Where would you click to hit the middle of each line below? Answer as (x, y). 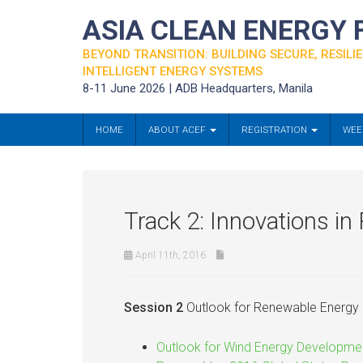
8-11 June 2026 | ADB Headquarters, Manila (198, 88)
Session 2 (154, 307)
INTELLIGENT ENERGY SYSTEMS (173, 71)
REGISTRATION (275, 130)
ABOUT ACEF (178, 130)
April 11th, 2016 (169, 255)
